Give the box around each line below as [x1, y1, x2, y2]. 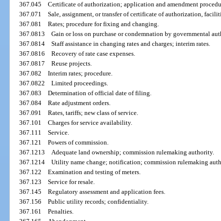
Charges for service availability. [48, 119, 133, 127]
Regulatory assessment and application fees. [48, 188, 166, 196]
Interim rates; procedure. [48, 70, 113, 77]
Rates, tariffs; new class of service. [48, 109, 139, 117]
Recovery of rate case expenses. [51, 50, 136, 58]
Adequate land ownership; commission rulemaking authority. [51, 148, 215, 156]
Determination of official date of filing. [48, 89, 152, 97]
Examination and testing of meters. [48, 168, 141, 176]
